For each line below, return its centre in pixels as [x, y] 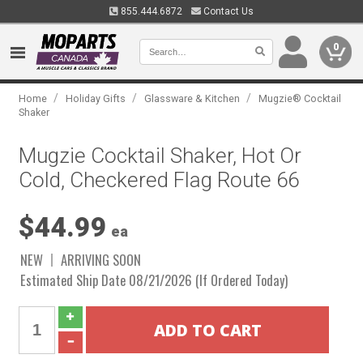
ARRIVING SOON [101, 260]
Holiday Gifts [96, 98]
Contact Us [227, 11]
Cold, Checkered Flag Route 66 [159, 180]
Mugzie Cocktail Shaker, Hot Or [160, 156]
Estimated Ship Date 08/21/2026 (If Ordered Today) [154, 280]
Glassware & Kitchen [192, 98]
